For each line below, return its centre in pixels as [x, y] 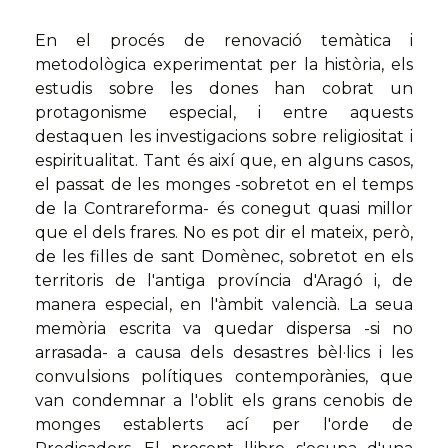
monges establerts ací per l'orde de [224, 425]
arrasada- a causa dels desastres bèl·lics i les [224, 353]
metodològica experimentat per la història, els [224, 65]
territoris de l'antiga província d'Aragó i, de [224, 281]
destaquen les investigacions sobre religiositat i [224, 137]
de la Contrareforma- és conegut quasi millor [224, 209]
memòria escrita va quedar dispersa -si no [224, 329]
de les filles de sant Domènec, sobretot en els [224, 257]
